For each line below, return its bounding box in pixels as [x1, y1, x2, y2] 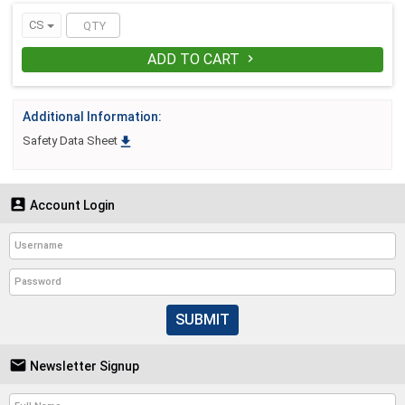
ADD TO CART [147, 51, 243, 69]
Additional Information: [23, 109, 162, 125]
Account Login [27, 197, 115, 212]
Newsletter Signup [27, 358, 139, 373]
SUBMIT [175, 310, 230, 328]
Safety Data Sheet [23, 134, 118, 148]
